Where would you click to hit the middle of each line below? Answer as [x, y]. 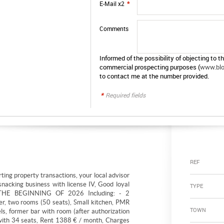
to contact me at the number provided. [154, 76]
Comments [114, 29]
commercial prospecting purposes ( [150, 67]
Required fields [126, 95]
